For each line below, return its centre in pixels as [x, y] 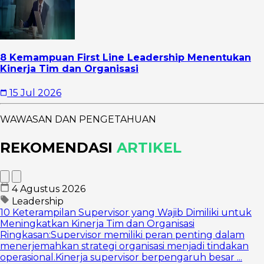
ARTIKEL [149, 147]
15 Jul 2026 [35, 93]
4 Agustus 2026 [49, 189]
